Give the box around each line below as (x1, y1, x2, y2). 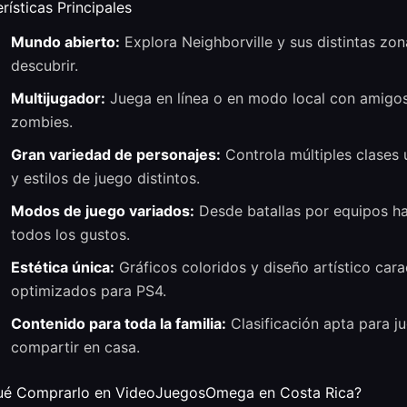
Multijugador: (11, 88, 105, 107)
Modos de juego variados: (11, 201, 194, 220)
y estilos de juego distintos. (11, 168, 200, 187)
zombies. (11, 112, 73, 131)
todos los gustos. (11, 224, 130, 243)
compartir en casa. (11, 337, 140, 356)
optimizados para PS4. (11, 281, 166, 300)
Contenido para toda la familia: (11, 313, 226, 333)
